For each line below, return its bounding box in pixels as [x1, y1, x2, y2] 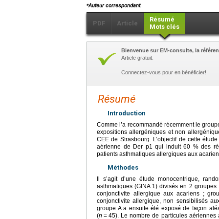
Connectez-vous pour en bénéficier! [121, 69, 206, 75]
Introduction [108, 109, 146, 117]
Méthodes [108, 163, 138, 171]
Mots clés [150, 22, 179, 30]
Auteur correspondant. [88, 2, 142, 9]
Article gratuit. [121, 54, 153, 61]
